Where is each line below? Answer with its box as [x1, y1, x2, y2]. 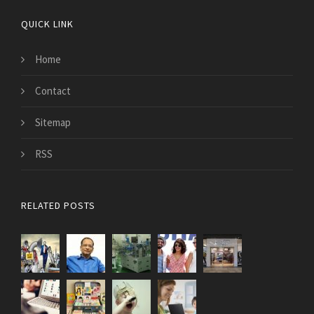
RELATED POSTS [21, 199, 95, 212]
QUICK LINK [21, 18, 74, 31]
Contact [35, 84, 71, 98]
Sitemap [35, 116, 71, 130]
